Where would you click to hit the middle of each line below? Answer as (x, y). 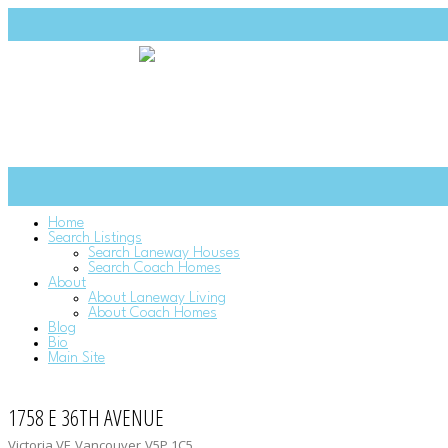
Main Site (76, 358)
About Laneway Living (157, 298)
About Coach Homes (152, 313)
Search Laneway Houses (164, 253)
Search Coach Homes (154, 268)
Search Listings (95, 238)
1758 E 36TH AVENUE (86, 417)
